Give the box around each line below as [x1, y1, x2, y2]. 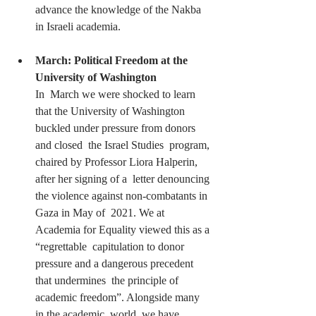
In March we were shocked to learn [35, 88, 198, 100]
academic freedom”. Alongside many [35, 291, 202, 303]
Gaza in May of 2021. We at [35, 207, 167, 219]
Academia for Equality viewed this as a [35, 224, 212, 236]
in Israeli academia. [35, 20, 121, 32]
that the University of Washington [35, 105, 188, 117]
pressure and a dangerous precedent [35, 257, 196, 269]
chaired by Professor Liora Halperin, [35, 156, 200, 168]
